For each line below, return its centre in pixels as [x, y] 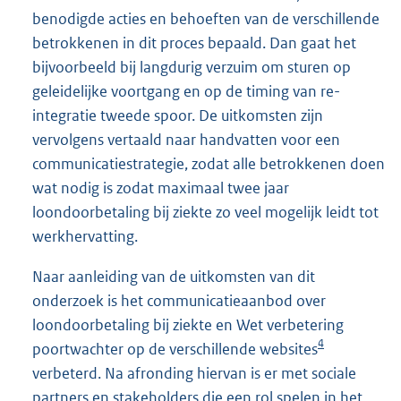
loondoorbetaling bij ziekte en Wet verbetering [188, 325]
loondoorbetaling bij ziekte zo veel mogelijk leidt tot [205, 212]
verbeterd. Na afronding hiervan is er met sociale [194, 374]
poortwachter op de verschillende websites [175, 350]
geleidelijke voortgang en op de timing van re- [186, 91]
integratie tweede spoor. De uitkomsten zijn [178, 115]
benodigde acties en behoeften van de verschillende [206, 18]
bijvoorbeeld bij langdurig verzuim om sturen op [192, 67]
